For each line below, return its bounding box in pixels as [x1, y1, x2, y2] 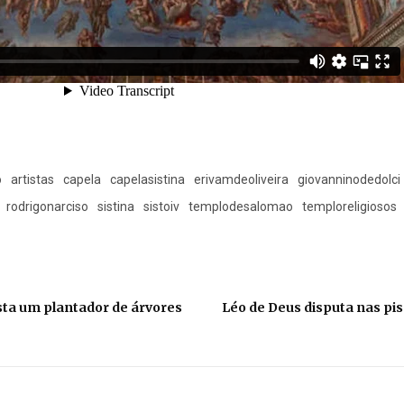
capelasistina [110, 172, 186, 187]
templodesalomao [188, 199, 294, 214]
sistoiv [143, 199, 180, 214]
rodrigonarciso [6, 199, 89, 214]
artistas [11, 172, 55, 187]
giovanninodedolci [298, 172, 401, 187]
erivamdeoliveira [194, 172, 289, 187]
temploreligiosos [302, 199, 398, 214]
